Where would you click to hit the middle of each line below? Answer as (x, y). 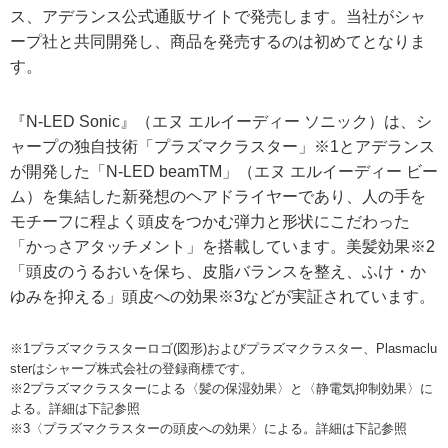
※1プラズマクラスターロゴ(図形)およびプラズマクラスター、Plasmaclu (223, 348)
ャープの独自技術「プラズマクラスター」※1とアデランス (222, 146)
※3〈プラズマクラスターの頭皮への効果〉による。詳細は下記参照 (208, 428)
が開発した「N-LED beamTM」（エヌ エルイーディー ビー (224, 171)
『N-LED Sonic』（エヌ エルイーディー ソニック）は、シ (221, 121)
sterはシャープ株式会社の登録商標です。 (131, 368)
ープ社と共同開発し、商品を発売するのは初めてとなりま (218, 41)
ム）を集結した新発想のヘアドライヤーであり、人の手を (218, 196)
